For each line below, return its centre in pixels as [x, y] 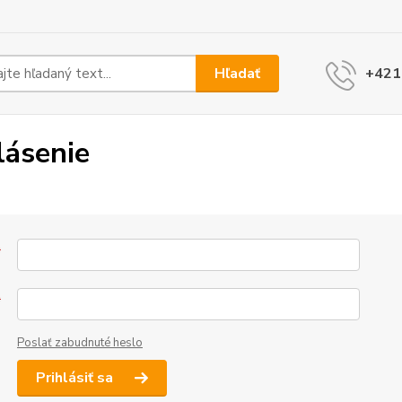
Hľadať [238, 73]
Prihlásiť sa [76, 378]
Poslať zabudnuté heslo [79, 343]
